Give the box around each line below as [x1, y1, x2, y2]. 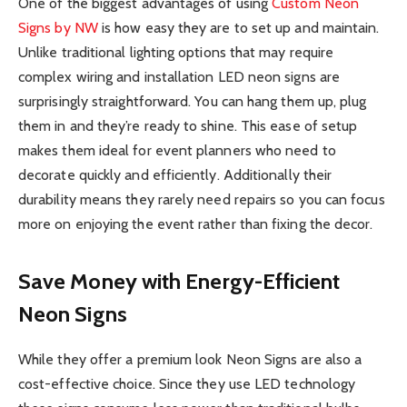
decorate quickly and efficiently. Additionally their [18, 165, 333, 184]
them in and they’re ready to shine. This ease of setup [18, 116, 358, 134]
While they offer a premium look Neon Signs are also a [18, 351, 362, 369]
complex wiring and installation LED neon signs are [18, 67, 340, 85]
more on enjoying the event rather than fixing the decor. [18, 214, 373, 233]
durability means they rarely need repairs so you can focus [18, 190, 385, 208]
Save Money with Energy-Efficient [18, 268, 341, 295]
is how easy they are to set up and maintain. [97, 18, 380, 36]
